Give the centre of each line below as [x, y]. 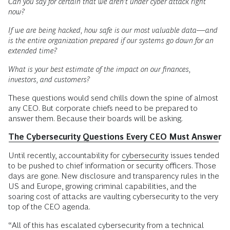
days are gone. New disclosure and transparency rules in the [114, 176]
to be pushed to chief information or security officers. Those [112, 166]
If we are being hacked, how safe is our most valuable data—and [113, 30]
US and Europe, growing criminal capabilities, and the [102, 186]
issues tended [194, 156]
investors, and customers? [50, 80]
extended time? [33, 51]
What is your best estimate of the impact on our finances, [99, 69]
